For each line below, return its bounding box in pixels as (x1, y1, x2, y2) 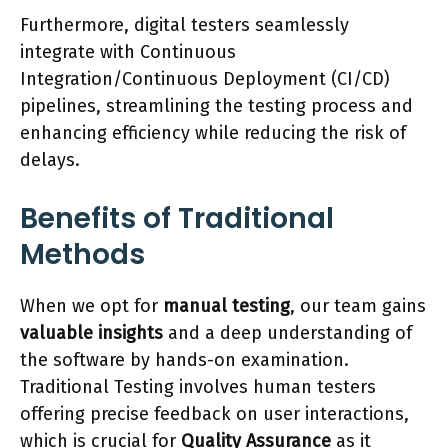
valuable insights (20, 321, 163, 344)
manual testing (163, 294, 290, 317)
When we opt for (20, 294, 163, 317)
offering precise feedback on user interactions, (20, 402, 409, 425)
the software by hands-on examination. (20, 348, 349, 371)
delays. (20, 148, 80, 171)
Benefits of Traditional (20, 198, 334, 238)
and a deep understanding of (163, 321, 412, 344)
